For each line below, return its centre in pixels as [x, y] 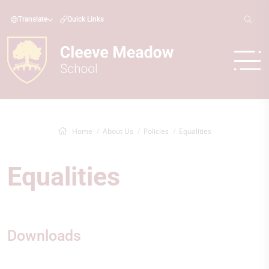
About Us [118, 131]
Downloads [44, 236]
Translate [33, 19]
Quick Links [86, 19]
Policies [156, 131]
